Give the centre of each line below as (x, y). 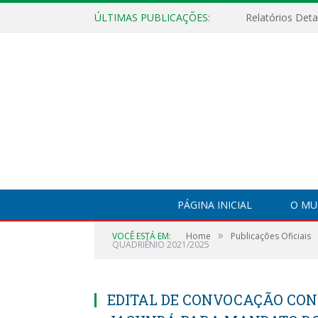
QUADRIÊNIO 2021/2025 (161, 245)
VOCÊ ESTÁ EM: (142, 236)
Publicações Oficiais (271, 236)
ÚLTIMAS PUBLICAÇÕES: (152, 17)
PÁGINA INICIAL (215, 205)
